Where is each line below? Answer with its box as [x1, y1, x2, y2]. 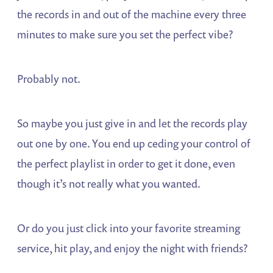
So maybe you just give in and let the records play [17, 116, 248, 131]
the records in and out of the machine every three [17, 7, 247, 22]
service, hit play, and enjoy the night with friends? [17, 241, 249, 256]
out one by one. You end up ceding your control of [17, 136, 251, 151]
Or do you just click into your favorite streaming [17, 221, 241, 236]
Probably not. [17, 71, 81, 87]
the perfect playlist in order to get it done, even [17, 156, 236, 171]
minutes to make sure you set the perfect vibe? [17, 27, 234, 42]
